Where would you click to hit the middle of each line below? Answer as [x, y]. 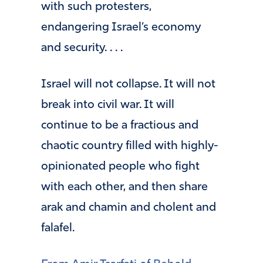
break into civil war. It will [108, 105]
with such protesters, [96, 7]
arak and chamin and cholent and [129, 208]
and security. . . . [82, 48]
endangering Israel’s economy [121, 28]
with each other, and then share [124, 187]
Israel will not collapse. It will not [128, 84]
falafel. [58, 228]
